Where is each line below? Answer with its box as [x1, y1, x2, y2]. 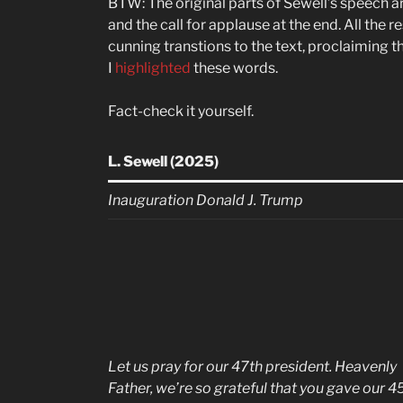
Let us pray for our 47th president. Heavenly [108, 358, 397, 375]
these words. [193, 59, 278, 76]
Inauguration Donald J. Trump [108, 192, 303, 209]
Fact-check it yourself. [108, 103, 254, 120]
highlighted [115, 59, 193, 76]
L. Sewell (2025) [108, 153, 224, 170]
